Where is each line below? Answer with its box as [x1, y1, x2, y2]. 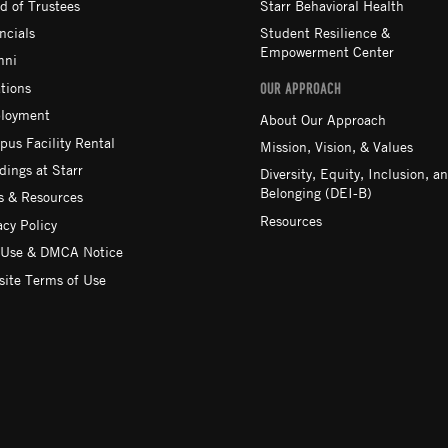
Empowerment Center [260, 42, 394, 61]
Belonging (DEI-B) [260, 183, 372, 202]
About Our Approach [260, 109, 386, 128]
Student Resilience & [260, 23, 390, 42]
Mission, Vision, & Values [260, 137, 413, 155]
